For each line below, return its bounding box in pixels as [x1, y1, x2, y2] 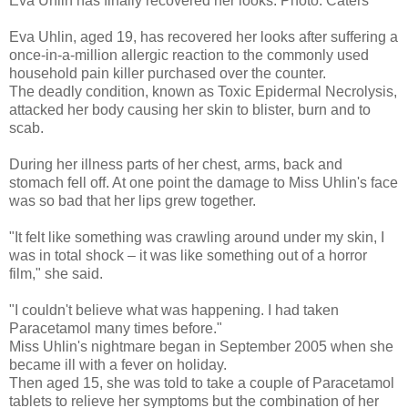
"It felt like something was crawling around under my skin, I [9, 229, 384, 245]
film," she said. [9, 265, 103, 281]
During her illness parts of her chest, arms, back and [9, 156, 342, 172]
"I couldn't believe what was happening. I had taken [9, 301, 339, 318]
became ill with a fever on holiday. [9, 356, 227, 372]
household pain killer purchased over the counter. [9, 65, 326, 81]
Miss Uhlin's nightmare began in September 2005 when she [9, 338, 393, 354]
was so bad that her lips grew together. [9, 192, 256, 209]
